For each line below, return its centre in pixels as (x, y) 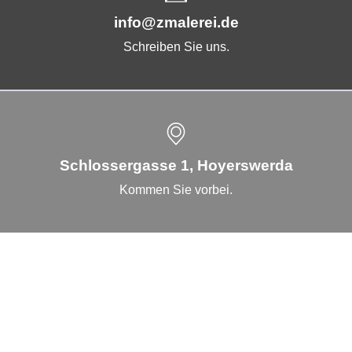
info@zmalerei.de (176, 22)
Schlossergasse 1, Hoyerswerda (176, 165)
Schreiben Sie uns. (176, 47)
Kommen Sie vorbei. (176, 190)
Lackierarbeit (64, 326)
